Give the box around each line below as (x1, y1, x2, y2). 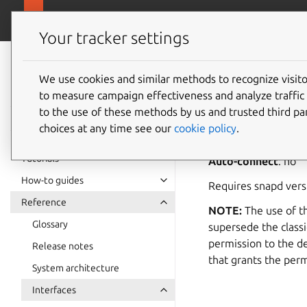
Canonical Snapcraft (50, 14, 146, 27)
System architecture (32, 262, 119, 273)
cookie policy (174, 121, 236, 134)
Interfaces (32, 284, 76, 295)
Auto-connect (208, 155, 278, 167)
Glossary (32, 219, 68, 230)
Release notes (32, 241, 93, 251)
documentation (21, 71, 134, 90)
